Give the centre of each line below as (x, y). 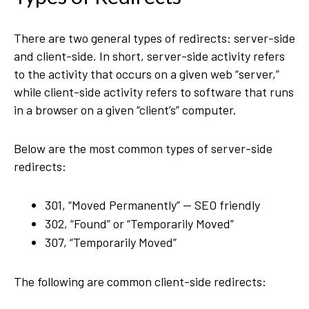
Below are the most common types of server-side (143, 148)
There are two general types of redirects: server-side (154, 38)
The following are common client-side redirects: (141, 281)
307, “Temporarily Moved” (111, 242)
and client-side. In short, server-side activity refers (149, 56)
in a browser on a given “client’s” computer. (125, 110)
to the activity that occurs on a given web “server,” (147, 74)
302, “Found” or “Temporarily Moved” (139, 223)
